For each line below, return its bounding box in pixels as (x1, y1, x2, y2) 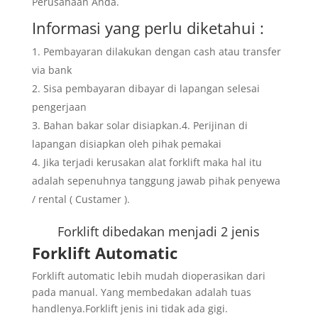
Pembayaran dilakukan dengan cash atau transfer (43, 45, 281, 58)
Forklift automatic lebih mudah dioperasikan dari (31, 269, 265, 283)
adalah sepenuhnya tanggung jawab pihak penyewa (31, 174, 280, 187)
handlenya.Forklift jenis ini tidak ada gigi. (31, 302, 228, 315)
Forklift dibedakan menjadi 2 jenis (57, 223, 261, 240)
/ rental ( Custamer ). (31, 192, 130, 206)
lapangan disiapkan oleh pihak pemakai (31, 137, 221, 150)
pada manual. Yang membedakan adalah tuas (31, 285, 251, 299)
